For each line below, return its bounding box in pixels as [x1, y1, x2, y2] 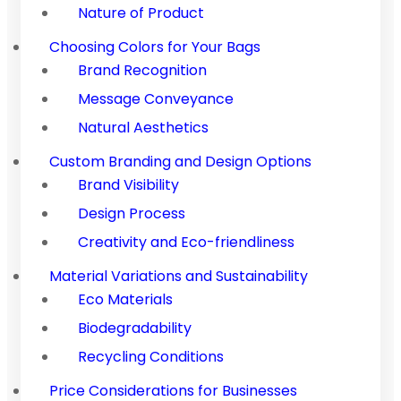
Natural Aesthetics [78, 116, 209, 138]
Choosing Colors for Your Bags [49, 36, 260, 57]
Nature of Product [78, 2, 204, 23]
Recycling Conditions [78, 346, 224, 367]
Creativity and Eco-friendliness [78, 231, 294, 252]
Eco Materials [78, 288, 173, 310]
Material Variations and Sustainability [49, 265, 308, 286]
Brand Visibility [78, 174, 179, 195]
